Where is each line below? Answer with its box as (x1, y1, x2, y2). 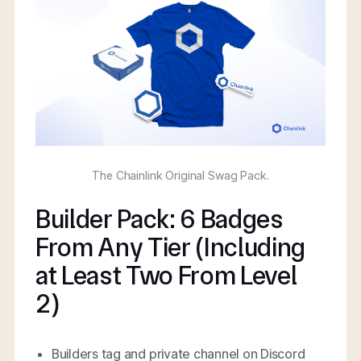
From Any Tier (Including (35, 231, 306, 263)
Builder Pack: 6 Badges (35, 203, 284, 234)
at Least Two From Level (35, 259, 297, 291)
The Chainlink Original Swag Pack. (92, 168, 269, 183)
